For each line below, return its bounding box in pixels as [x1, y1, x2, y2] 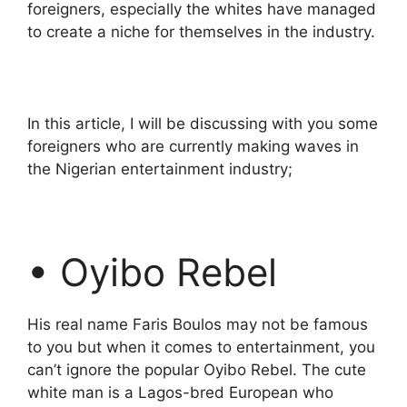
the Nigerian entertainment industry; [27, 160, 293, 179]
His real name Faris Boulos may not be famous [27, 315, 368, 334]
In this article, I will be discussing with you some [27, 114, 378, 134]
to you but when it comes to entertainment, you [27, 338, 375, 357]
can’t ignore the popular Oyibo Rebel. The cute [27, 361, 366, 380]
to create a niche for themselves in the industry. [27, 23, 375, 42]
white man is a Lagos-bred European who [27, 383, 333, 402]
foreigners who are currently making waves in [27, 137, 359, 156]
